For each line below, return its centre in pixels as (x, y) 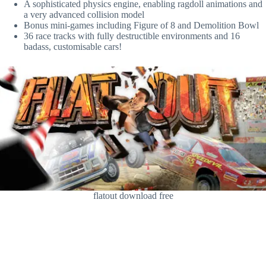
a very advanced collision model (84, 14)
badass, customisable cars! (73, 46)
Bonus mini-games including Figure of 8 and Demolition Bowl (141, 25)
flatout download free (133, 195)
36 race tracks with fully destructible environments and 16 (132, 36)
